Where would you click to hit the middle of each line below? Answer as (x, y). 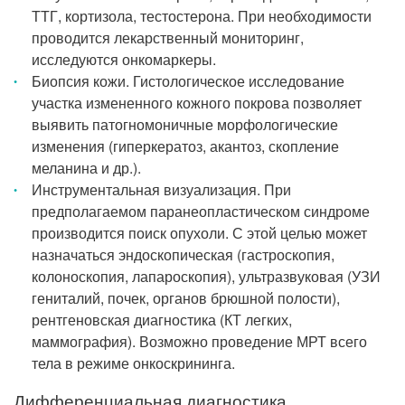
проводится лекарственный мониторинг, (168, 38)
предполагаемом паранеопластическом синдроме (201, 211)
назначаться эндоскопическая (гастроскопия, (183, 254)
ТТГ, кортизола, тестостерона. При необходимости (202, 16)
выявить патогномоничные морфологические (185, 124)
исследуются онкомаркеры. (124, 59)
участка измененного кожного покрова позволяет (197, 103)
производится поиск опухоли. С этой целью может (199, 233)
